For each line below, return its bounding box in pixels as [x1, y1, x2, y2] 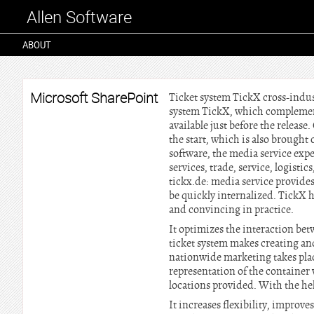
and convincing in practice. [169, 203, 294, 217]
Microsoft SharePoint [30, 88, 158, 107]
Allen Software [27, 6, 132, 28]
